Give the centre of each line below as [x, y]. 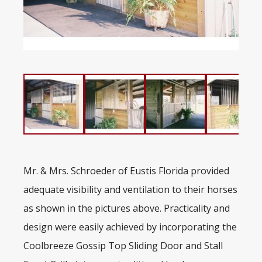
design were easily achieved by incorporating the [130, 227]
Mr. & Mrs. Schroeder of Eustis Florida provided [126, 171]
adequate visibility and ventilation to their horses [130, 190]
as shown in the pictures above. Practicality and [127, 208]
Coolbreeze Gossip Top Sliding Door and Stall [123, 246]
